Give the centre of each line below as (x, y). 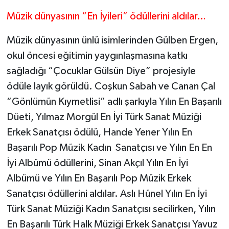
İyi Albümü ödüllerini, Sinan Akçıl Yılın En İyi (97, 163)
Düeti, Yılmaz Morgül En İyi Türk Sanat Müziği (104, 117)
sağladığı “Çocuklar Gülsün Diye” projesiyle (101, 71)
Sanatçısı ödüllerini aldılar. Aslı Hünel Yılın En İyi (107, 194)
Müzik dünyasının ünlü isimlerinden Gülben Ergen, (112, 41)
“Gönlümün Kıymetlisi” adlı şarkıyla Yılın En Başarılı (114, 102)
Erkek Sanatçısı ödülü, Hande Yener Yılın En (99, 133)
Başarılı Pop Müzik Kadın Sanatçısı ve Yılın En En (109, 148)
